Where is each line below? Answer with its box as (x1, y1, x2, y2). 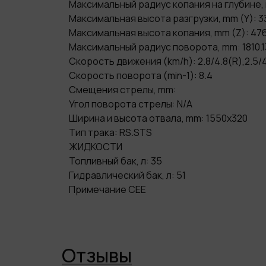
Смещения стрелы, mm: (69, 83, 176, 96)
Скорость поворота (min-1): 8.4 (69, 69, 213, 82)
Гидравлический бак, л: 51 (69, 169, 186, 182)
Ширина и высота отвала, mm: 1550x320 (69, 112, 248, 125)
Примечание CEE (69, 183, 146, 196)
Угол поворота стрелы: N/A (69, 97, 192, 110)
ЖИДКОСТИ (69, 140, 122, 153)
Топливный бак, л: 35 (69, 154, 162, 167)
